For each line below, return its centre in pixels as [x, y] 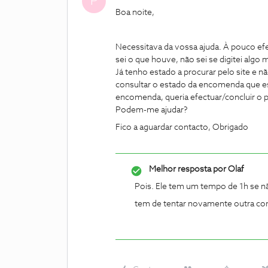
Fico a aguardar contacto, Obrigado [183, 127]
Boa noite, [135, 13]
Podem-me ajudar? [153, 110]
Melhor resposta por [188, 169]
